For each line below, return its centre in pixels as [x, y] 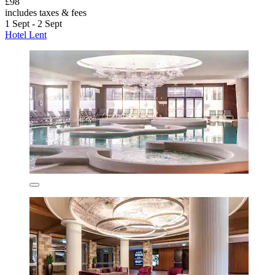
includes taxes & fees [46, 13]
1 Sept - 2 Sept [33, 24]
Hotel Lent [26, 35]
